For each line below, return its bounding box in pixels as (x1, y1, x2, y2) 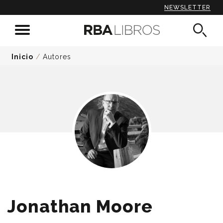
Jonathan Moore (7, 196, 153, 217)
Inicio (11, 53, 33, 61)
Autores (43, 53, 71, 61)
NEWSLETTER (164, 4, 211, 11)
